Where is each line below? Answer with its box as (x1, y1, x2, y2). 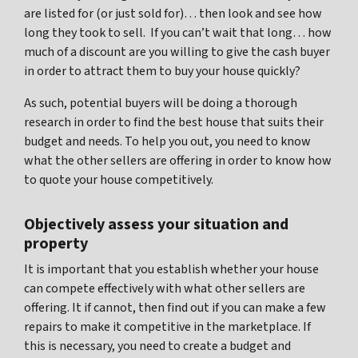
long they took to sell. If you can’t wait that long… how (24, 24, 332, 42)
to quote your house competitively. (24, 171, 213, 189)
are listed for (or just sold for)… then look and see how (24, 5, 322, 23)
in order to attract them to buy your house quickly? (24, 62, 300, 81)
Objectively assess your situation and (24, 213, 288, 237)
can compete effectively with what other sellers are (24, 280, 305, 298)
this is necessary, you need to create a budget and (24, 337, 291, 356)
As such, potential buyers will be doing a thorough (24, 94, 297, 113)
